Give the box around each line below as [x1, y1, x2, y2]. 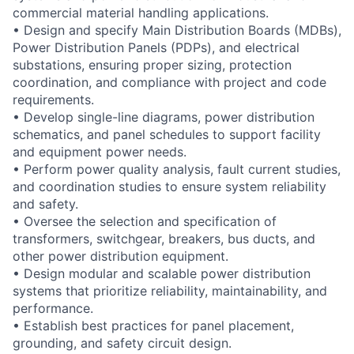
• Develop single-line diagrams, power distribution [13, 108, 314, 125]
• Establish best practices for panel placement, [13, 317, 294, 333]
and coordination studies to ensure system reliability [13, 178, 326, 194]
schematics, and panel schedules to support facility [13, 126, 321, 142]
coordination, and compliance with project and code [13, 73, 326, 90]
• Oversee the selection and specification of [13, 213, 277, 229]
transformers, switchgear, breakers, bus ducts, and [13, 230, 315, 247]
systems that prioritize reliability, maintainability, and [13, 282, 327, 299]
